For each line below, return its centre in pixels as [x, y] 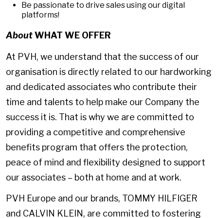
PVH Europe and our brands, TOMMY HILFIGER [102, 199]
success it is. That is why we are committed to [100, 117]
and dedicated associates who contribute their [101, 87]
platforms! [40, 15]
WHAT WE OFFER [73, 36]
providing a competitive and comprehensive [96, 132]
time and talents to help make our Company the [103, 102]
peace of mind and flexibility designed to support [106, 162]
